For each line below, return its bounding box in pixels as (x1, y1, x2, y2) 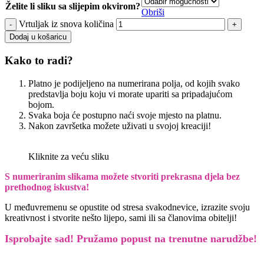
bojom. (28, 99, 54, 110)
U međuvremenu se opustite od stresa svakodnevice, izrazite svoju (5, 202, 250, 212)
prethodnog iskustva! (5, 181, 89, 192)
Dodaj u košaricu (9, 32, 67, 42)
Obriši (141, 7, 164, 18)
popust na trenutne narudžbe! (118, 232, 257, 245)
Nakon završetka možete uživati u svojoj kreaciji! (28, 120, 211, 131)
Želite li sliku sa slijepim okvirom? (5, 1, 140, 12)
